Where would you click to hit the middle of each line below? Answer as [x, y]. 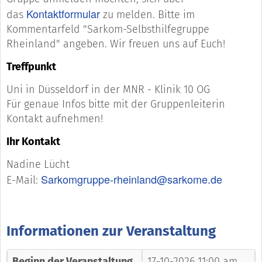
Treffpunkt [31, 67]
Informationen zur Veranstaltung [111, 231]
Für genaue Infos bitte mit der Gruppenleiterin [116, 104]
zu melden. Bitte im [147, 15]
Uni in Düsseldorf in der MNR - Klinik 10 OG [110, 90]
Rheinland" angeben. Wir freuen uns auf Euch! [116, 44]
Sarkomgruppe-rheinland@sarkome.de [132, 179]
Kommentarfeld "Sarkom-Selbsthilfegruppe [108, 30]
